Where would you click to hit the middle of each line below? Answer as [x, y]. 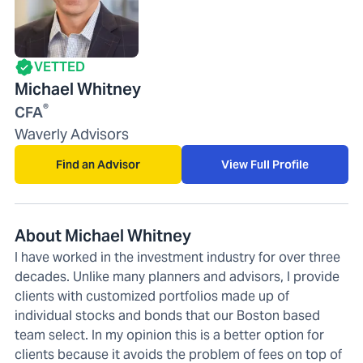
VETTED [60, 66]
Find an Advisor [98, 164]
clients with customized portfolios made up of [152, 296]
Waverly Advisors [72, 134]
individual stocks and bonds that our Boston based [167, 315]
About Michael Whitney [103, 235]
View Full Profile [265, 164]
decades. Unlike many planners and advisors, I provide [177, 276]
